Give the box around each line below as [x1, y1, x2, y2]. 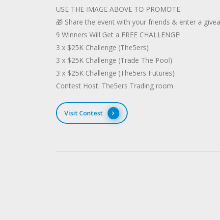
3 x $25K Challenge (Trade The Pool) [56, 55, 172, 65]
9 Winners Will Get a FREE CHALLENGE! [56, 30, 181, 39]
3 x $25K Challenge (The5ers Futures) [56, 68, 175, 78]
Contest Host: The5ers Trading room [56, 81, 173, 90]
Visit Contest [64, 108, 103, 117]
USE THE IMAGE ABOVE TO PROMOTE [56, 4, 180, 14]
